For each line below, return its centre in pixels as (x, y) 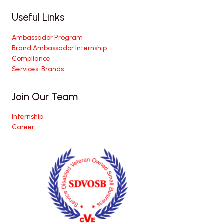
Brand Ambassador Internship (59, 48)
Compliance (31, 58)
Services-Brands (38, 69)
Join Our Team (45, 97)
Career (23, 127)
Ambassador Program (47, 37)
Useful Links (38, 18)
